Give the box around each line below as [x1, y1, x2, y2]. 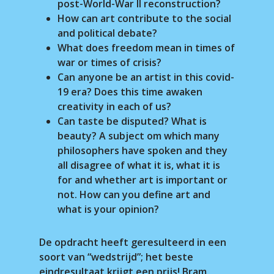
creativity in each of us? [57, 100, 171, 113]
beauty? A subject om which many [57, 129, 220, 143]
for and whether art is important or [57, 173, 228, 187]
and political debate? [57, 26, 157, 40]
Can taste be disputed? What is [57, 114, 207, 128]
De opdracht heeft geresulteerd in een [39, 235, 226, 249]
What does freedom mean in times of [57, 41, 235, 54]
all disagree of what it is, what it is [57, 158, 220, 172]
